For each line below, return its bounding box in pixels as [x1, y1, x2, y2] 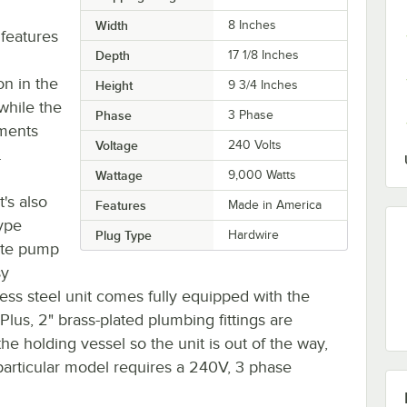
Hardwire [228, 227, 280, 242]
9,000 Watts [228, 167, 297, 182]
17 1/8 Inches [228, 47, 300, 62]
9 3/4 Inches [228, 77, 299, 92]
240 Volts [228, 137, 283, 152]
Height [94, 77, 133, 93]
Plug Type [94, 227, 152, 243]
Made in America [228, 197, 323, 212]
